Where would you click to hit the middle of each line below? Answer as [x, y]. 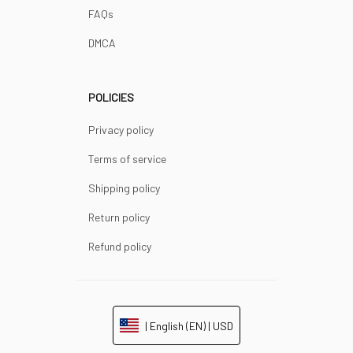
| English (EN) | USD [189, 326]
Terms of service [127, 159]
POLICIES [111, 97]
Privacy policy [121, 130]
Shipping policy [124, 188]
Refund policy [120, 246]
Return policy [119, 217]
